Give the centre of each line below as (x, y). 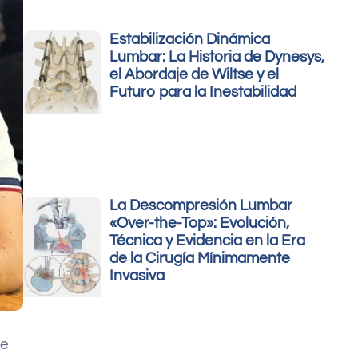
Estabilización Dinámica (190, 40)
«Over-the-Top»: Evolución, (200, 223)
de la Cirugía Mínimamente (200, 259)
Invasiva (137, 276)
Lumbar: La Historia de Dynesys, (217, 57)
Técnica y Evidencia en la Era (208, 241)
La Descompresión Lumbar (201, 206)
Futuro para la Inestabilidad (203, 92)
